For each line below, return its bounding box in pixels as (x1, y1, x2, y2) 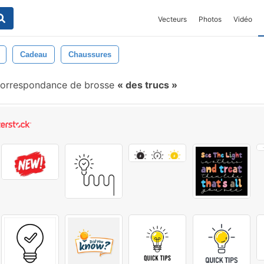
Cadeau (20, 50, 47, 59)
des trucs (123, 79, 171, 91)
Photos (199, 15, 222, 24)
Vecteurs (158, 15, 187, 24)
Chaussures (68, 50, 111, 59)
